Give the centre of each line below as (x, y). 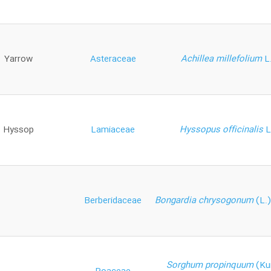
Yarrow (18, 59)
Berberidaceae (113, 201)
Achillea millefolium (223, 59)
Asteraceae (113, 59)
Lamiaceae (113, 130)
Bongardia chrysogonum (205, 201)
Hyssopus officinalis (223, 130)
